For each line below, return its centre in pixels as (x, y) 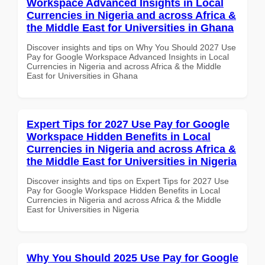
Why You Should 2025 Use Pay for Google (132, 258)
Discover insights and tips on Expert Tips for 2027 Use (128, 181)
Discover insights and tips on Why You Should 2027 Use (131, 47)
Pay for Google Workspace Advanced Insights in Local (128, 56)
